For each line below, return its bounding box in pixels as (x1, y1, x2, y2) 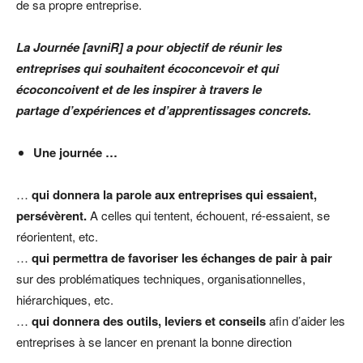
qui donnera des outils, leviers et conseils (32, 311, 266, 330)
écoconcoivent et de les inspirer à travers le (16, 79, 262, 98)
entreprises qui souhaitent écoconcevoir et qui (16, 58, 279, 77)
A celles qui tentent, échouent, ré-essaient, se (87, 206, 330, 224)
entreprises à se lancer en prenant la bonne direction (16, 332, 292, 350)
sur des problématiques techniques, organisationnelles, (16, 269, 305, 287)
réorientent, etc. (16, 227, 98, 245)
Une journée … (33, 143, 117, 161)
